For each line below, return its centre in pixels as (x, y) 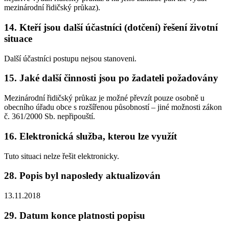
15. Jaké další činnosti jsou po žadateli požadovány (111, 78)
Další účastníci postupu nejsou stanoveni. (70, 58)
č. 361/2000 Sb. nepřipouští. (50, 117)
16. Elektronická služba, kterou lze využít (90, 136)
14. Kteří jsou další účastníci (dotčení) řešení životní (111, 27)
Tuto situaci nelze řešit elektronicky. (62, 156)
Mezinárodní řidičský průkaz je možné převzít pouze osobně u (104, 98)
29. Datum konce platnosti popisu (75, 215)
